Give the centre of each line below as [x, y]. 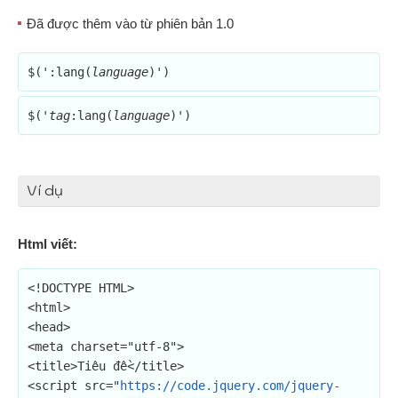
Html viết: [48, 244]
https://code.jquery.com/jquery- [230, 386]
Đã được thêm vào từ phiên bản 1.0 [130, 24]
